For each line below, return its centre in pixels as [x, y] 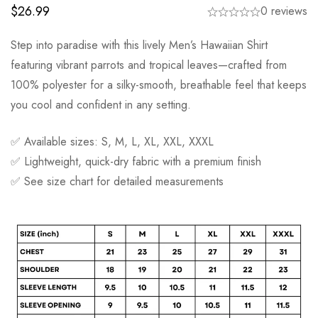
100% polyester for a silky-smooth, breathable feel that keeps [159, 85]
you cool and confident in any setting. [101, 105]
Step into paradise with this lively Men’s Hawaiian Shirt [139, 45]
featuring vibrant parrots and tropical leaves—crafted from [149, 65]
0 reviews [284, 11]
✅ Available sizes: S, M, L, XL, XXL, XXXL [112, 142]
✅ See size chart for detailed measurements [117, 182]
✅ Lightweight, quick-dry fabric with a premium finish [136, 162]
